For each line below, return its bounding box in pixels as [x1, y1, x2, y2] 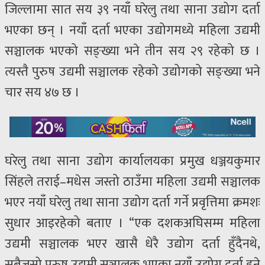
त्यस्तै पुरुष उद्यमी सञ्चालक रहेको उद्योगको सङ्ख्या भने [5, 61, 260, 83]
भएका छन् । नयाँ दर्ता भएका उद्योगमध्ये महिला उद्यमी [5, 20, 260, 42]
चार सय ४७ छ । [5, 82, 80, 104]
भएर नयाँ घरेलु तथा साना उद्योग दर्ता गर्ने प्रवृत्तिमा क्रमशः [5, 191, 260, 214]
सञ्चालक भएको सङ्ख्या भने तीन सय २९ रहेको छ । [5, 40, 260, 63]
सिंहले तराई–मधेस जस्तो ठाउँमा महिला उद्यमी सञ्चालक [5, 170, 260, 193]
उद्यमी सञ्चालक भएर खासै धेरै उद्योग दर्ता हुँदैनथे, [5, 232, 260, 255]
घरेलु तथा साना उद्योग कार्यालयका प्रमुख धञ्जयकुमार [5, 150, 260, 172]
